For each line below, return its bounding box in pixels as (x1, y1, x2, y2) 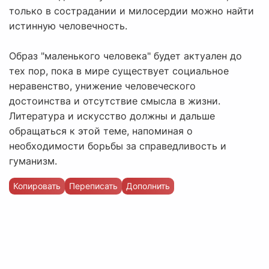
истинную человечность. (9, 20, 127, 32)
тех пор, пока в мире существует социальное (9, 65, 229, 77)
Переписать (69, 181, 118, 192)
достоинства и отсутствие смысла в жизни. (9, 95, 220, 107)
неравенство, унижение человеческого (9, 80, 196, 92)
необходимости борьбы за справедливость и (9, 140, 226, 153)
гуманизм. (9, 155, 57, 168)
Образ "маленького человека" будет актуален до (9, 50, 242, 62)
